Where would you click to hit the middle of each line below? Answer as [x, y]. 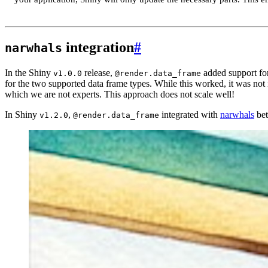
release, [98, 72]
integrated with [190, 114]
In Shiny [22, 114]
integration [98, 47]
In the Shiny [29, 72]
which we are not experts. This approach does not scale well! [120, 94]
